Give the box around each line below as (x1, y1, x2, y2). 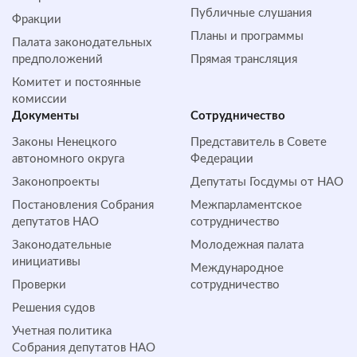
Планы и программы (190, 29, 304, 42)
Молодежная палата (190, 238, 304, 251)
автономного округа (12, 152, 124, 165)
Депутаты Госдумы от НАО (190, 175, 343, 188)
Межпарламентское (190, 198, 302, 211)
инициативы (12, 255, 80, 268)
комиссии (12, 92, 67, 105)
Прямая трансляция (190, 53, 297, 65)
